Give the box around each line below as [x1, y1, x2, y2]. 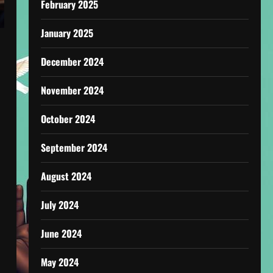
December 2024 [40, 54, 104, 69]
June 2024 [40, 226, 82, 241]
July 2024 [40, 197, 79, 212]
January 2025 [40, 26, 93, 40]
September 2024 [40, 140, 107, 155]
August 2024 [40, 169, 91, 183]
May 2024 [40, 255, 79, 269]
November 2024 [40, 83, 104, 97]
